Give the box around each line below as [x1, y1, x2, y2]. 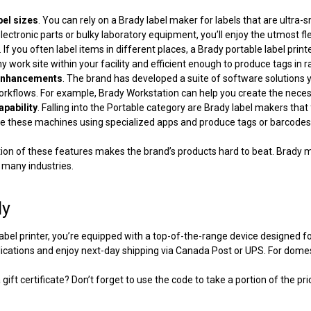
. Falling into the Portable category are [37, 101, 205, 113]
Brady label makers [204, 101, 289, 113]
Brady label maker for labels [119, 14, 242, 26]
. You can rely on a [38, 14, 119, 26]
